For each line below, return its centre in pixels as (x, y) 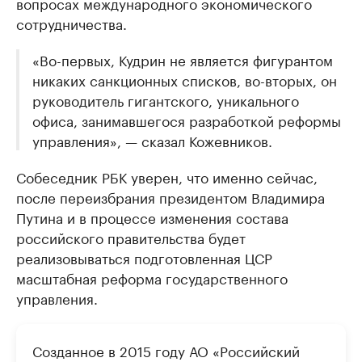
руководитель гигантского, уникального (166, 99)
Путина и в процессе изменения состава (152, 216)
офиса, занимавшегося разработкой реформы (187, 119)
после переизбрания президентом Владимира (170, 196)
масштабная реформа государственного (152, 277)
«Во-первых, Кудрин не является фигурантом (183, 59)
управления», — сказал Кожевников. (152, 139)
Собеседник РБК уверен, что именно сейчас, (167, 176)
